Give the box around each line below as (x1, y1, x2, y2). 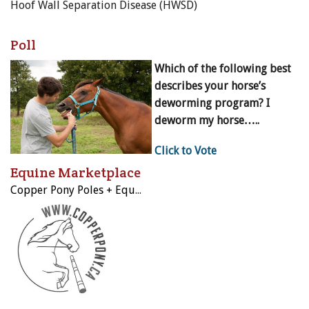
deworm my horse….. (154, 114, 259, 128)
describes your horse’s (154, 79, 266, 93)
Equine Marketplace (10, 163, 141, 182)
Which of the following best (154, 62, 291, 76)
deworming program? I (154, 97, 270, 110)
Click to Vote (154, 144, 217, 158)
